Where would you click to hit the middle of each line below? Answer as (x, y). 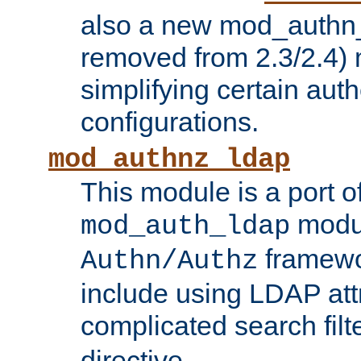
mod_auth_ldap (185, 227)
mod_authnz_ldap (169, 160)
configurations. (170, 122)
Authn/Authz (169, 261)
